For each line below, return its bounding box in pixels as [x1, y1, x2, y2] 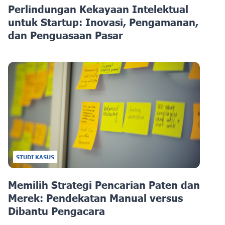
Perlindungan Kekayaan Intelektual [8, 3, 188, 16]
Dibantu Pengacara [8, 205, 105, 217]
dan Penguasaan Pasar [8, 29, 123, 42]
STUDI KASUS [16, 154, 54, 161]
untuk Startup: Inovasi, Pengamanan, [8, 16, 198, 29]
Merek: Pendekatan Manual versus [8, 192, 183, 204]
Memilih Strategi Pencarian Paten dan [8, 179, 200, 191]
